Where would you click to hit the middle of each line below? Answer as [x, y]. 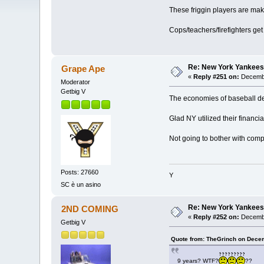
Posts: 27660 [80, 172]
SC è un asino [81, 185]
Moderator [76, 82]
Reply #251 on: [217, 77]
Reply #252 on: [217, 217]
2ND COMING [90, 209]
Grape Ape [83, 69]
